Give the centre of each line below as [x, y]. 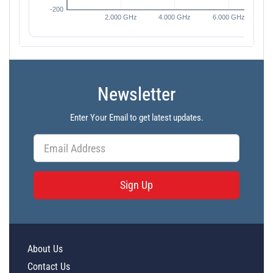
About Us [45, 249]
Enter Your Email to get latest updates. [136, 118]
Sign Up [136, 185]
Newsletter [136, 94]
